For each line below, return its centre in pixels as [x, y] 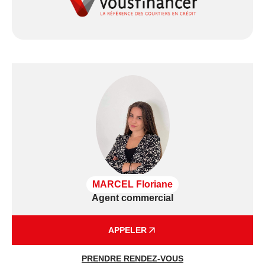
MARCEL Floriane [132, 185]
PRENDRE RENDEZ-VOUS [132, 259]
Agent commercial [132, 198]
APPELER [127, 230]
